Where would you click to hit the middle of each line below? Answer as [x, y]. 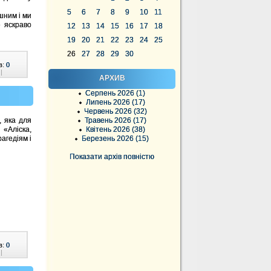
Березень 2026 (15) [115, 139]
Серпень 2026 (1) [115, 93]
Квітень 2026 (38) [115, 129]
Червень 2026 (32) [115, 111]
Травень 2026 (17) [115, 120]
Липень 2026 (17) [115, 102]
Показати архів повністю [112, 157]
